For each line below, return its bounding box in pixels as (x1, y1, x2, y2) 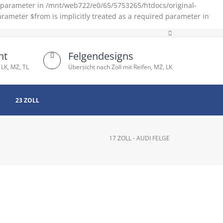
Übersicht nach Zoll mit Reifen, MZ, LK (68, 63, 172, 71)
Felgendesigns (68, 49, 133, 63)
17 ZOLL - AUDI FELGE (109, 134, 170, 142)
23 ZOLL (15, 96, 39, 105)
